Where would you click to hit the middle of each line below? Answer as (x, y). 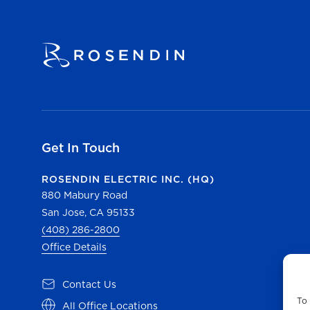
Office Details (74, 247)
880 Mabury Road (84, 195)
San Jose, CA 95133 (88, 213)
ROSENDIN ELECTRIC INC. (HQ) (128, 180)
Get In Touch (81, 148)
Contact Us (89, 285)
